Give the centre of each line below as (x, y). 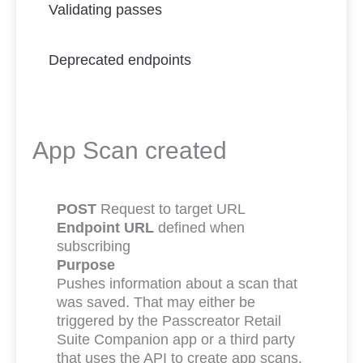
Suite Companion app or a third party (176, 340)
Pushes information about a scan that (177, 284)
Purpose (86, 265)
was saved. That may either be (156, 302)
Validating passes (105, 10)
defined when (199, 228)
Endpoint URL (105, 228)
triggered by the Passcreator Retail (169, 321)
